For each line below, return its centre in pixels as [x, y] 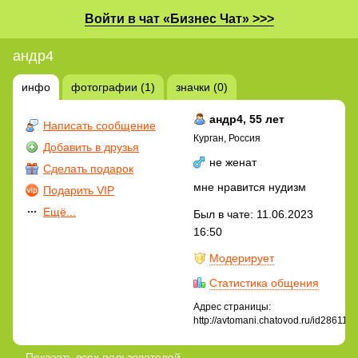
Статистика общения [264, 283]
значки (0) [202, 87]
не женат [231, 162]
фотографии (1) [113, 87]
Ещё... [60, 211]
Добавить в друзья [91, 147]
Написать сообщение [99, 125]
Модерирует [242, 259]
